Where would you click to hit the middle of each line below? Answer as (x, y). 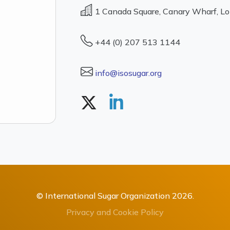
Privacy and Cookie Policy (115, 212)
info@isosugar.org (128, 73)
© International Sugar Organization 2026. (115, 195)
